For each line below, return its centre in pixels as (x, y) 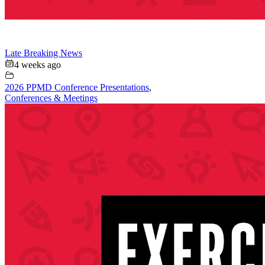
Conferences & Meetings (51, 98)
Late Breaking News (43, 53)
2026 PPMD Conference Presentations (77, 87)
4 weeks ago (38, 64)
